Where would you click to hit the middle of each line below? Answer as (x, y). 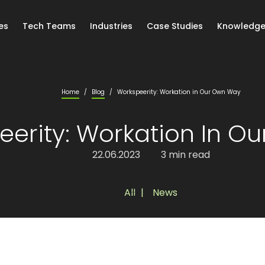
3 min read (185, 155)
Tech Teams (49, 26)
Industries (111, 26)
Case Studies (174, 26)
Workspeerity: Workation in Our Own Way (179, 92)
